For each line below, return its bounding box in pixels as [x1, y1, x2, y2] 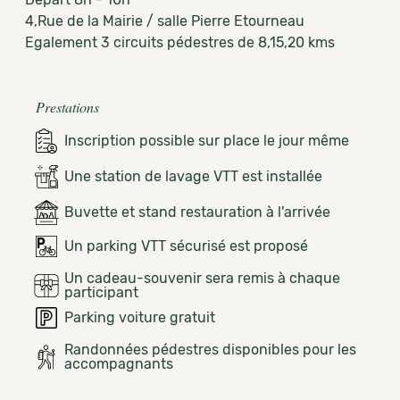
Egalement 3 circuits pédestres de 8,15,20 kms [21, 34, 335, 51]
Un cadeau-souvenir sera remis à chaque [64, 270, 340, 287]
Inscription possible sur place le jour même [64, 132, 349, 149]
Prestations [36, 97, 99, 116]
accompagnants [64, 355, 173, 372]
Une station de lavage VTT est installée [64, 168, 322, 185]
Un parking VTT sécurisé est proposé [64, 237, 308, 254]
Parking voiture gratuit [64, 309, 215, 326]
